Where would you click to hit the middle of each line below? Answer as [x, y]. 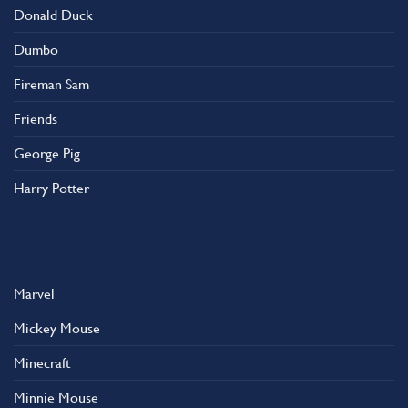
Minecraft [42, 363]
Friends [36, 119]
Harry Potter [51, 189]
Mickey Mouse [57, 329]
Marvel [34, 294]
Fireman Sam [51, 85]
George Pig [47, 154]
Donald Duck [53, 15]
